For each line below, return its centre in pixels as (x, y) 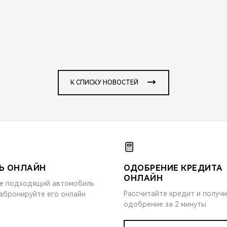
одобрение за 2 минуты (165, 204)
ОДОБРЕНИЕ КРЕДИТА (173, 168)
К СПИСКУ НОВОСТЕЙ (104, 82)
